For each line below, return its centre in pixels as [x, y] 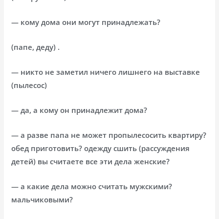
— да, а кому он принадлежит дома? [79, 110]
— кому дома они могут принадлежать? [86, 22]
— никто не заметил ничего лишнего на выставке [106, 72]
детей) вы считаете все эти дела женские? [91, 161]
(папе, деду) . [36, 47]
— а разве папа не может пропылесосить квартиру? [109, 135]
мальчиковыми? [42, 199]
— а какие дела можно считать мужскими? [92, 186]
